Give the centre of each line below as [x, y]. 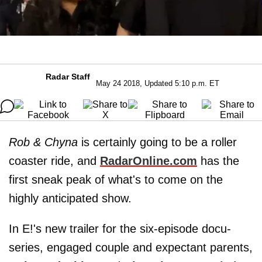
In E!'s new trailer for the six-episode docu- [120, 228]
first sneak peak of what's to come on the [116, 179]
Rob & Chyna [43, 142]
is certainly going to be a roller [157, 142]
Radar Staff [68, 76]
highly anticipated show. [70, 198]
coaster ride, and [54, 161]
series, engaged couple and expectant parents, [131, 247]
